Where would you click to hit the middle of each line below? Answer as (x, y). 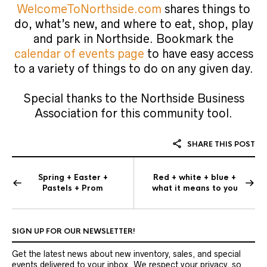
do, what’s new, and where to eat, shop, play (133, 24)
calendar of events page (79, 54)
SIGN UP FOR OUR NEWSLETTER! (74, 232)
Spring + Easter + (73, 178)
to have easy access (198, 54)
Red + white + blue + (195, 178)
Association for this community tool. (133, 114)
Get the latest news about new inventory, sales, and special (126, 254)
